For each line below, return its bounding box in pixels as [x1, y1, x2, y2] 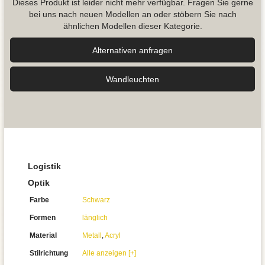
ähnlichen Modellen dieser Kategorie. [63, 21, 202, 30]
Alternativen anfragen [92, 45, 173, 54]
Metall [82, 231, 102, 240]
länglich [82, 214, 108, 222]
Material [30, 231, 57, 240]
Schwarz [82, 196, 110, 204]
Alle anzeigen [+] [82, 249, 136, 257]
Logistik [28, 161, 61, 171]
